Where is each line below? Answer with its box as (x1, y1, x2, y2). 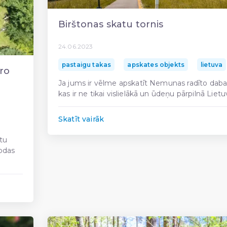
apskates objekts (127, 60, 184, 68)
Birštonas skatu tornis (58, 19, 164, 30)
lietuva (201, 60, 223, 68)
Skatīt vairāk (58, 114, 104, 124)
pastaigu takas (62, 60, 111, 68)
